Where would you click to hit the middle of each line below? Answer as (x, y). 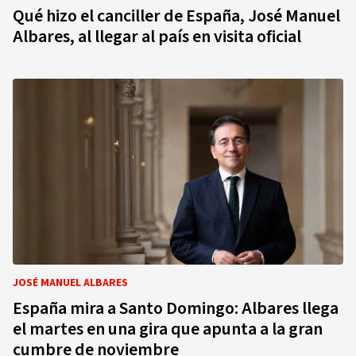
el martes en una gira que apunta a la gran (168, 329)
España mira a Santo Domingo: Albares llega (176, 308)
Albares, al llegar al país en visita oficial (157, 37)
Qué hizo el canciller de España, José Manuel (176, 16)
